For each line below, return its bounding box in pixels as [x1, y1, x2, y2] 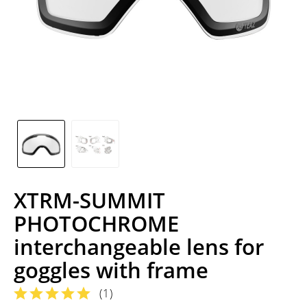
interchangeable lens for [14, 232, 264, 261]
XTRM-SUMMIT [14, 186, 165, 214]
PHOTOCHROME [14, 209, 179, 238]
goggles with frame [14, 256, 208, 284]
